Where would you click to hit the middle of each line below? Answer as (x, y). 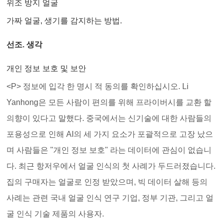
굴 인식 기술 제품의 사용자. (56, 214)
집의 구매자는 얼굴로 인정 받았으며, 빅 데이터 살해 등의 (107, 182)
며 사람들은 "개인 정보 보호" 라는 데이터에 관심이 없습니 (109, 150)
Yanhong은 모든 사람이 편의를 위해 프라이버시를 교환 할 (109, 103)
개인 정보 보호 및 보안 (47, 69)
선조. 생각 (25, 45)
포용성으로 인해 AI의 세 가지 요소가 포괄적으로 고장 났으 (110, 134)
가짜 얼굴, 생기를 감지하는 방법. (64, 21)
